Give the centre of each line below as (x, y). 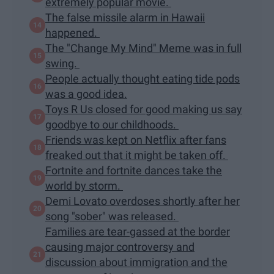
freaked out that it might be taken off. (137, 155)
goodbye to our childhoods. (112, 124)
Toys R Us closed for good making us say (144, 109)
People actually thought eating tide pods (143, 78)
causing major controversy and (120, 246)
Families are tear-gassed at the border (138, 231)
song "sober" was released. (112, 216)
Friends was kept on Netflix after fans (136, 139)
